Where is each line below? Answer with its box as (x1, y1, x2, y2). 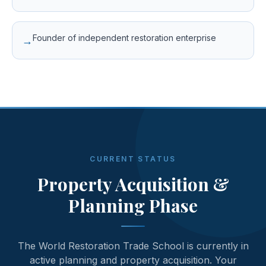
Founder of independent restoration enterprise (33, 33, 216, 43)
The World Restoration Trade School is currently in (17, 240, 249, 252)
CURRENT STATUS (90, 154, 176, 163)
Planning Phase (68, 194, 198, 217)
